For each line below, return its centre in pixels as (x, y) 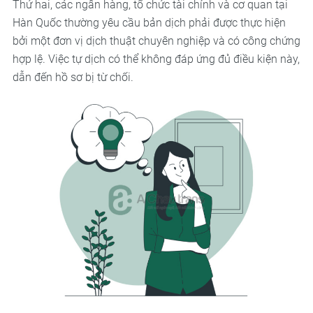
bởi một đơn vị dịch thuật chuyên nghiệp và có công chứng (156, 41)
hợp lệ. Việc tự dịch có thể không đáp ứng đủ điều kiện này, (156, 59)
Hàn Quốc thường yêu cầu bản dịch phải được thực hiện (149, 23)
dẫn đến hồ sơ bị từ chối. (73, 78)
